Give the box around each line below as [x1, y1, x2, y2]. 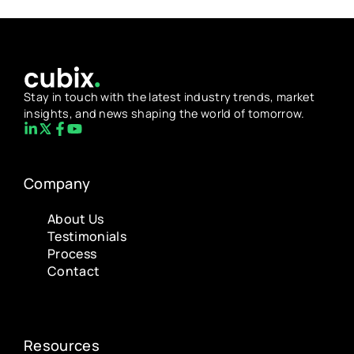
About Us [47, 210, 104, 228]
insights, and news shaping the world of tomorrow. [24, 105, 305, 121]
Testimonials [47, 228, 126, 246]
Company [24, 174, 91, 194]
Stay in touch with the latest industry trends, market [24, 88, 314, 104]
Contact [47, 262, 100, 281]
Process [47, 245, 97, 263]
